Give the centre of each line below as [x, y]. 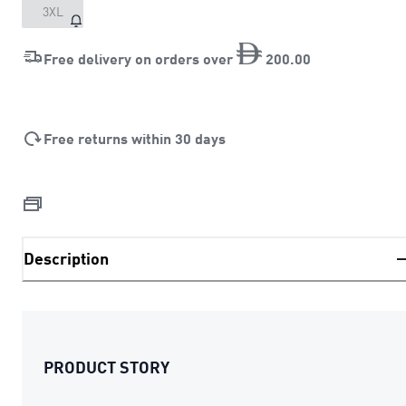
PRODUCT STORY [106, 367]
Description [66, 259]
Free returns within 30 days [135, 138]
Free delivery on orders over [140, 58]
